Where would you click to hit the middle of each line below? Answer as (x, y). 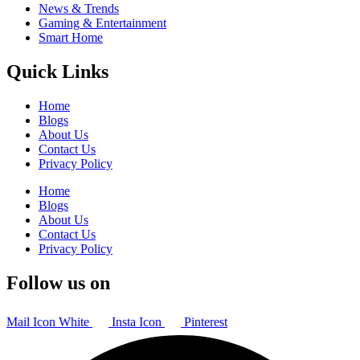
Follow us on (58, 282)
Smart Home (71, 37)
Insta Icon (137, 321)
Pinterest (206, 321)
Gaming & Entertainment (102, 22)
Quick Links (57, 71)
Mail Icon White (48, 321)
